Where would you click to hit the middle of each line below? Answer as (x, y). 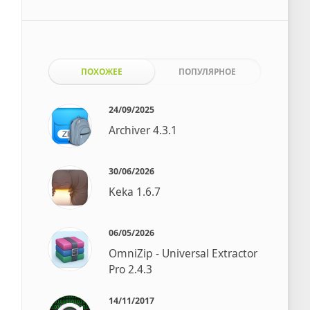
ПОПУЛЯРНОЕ (208, 71)
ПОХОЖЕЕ (102, 71)
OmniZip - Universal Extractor (183, 253)
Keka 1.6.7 (135, 191)
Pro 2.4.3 (131, 269)
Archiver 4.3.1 (143, 130)
